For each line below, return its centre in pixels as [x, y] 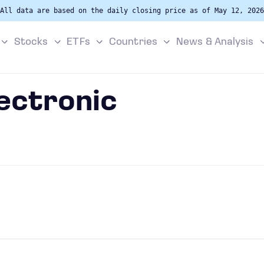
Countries [133, 42]
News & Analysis [215, 42]
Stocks [31, 42]
